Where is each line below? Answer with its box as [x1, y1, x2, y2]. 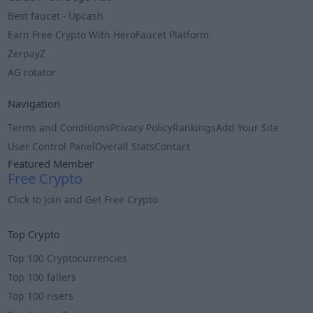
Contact [154, 140, 191, 154]
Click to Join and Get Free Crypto [8, 192, 161, 206]
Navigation [8, 96, 61, 111]
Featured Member [8, 156, 94, 171]
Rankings [173, 121, 217, 135]
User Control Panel [8, 140, 96, 154]
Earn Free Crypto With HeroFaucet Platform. [8, 28, 212, 42]
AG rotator [8, 66, 57, 80]
